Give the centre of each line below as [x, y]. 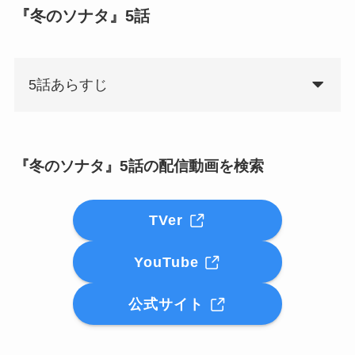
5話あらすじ [68, 85]
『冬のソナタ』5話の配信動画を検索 [139, 166]
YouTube [168, 262]
